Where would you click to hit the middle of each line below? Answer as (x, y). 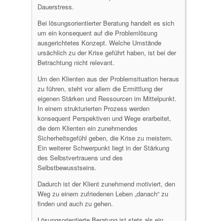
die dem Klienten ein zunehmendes (88, 128)
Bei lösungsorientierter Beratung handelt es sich (106, 23)
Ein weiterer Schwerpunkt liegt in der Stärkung (103, 148)
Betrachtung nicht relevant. (76, 62)
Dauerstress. (56, 7)
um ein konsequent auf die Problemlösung (97, 33)
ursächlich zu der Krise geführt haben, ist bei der (107, 53)
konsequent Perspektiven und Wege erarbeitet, (104, 118)
